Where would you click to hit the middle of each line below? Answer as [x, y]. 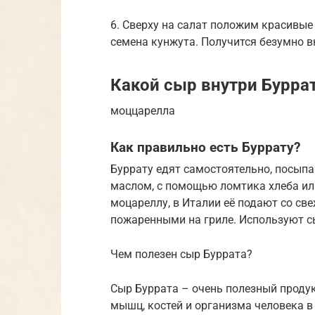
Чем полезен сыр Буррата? [181, 255]
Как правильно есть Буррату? [205, 147]
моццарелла [143, 110]
